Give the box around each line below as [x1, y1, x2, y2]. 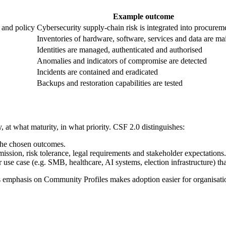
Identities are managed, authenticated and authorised [37, 45, 202, 54]
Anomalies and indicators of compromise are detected [37, 56, 207, 65]
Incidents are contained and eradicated [37, 67, 158, 76]
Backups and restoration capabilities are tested [37, 78, 183, 87]
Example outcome [113, 12, 174, 21]
